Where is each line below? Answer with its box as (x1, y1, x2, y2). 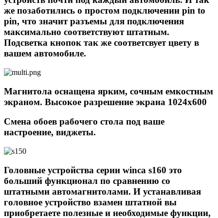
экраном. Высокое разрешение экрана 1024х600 (4, 96, 207, 107)
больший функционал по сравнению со (4, 175, 170, 186)
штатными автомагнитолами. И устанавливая (4, 186, 201, 197)
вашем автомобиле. (4, 48, 86, 59)
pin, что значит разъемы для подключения (4, 16, 184, 27)
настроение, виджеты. (4, 127, 96, 138)
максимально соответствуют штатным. (4, 27, 169, 37)
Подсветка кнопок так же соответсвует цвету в (4, 37, 199, 48)
